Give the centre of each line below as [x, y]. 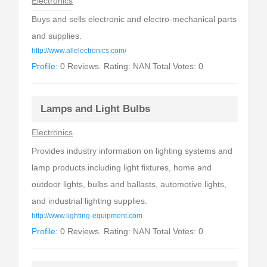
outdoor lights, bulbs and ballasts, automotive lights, [129, 184]
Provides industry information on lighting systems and [132, 151]
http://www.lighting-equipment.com [87, 216]
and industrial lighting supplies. [90, 201]
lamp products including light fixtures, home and [122, 167]
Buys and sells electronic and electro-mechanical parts [134, 19]
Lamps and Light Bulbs [96, 109]
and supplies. [57, 36]
